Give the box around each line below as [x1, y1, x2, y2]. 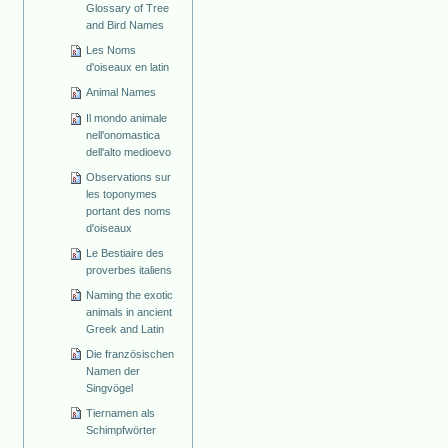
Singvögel [86, 381, 134, 394]
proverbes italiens [86, 263, 173, 276]
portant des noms [86, 204, 172, 217]
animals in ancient [86, 305, 173, 318]
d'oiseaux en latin [86, 61, 170, 74]
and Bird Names [86, 19, 165, 32]
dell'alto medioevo [86, 145, 172, 158]
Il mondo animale [86, 111, 168, 124]
